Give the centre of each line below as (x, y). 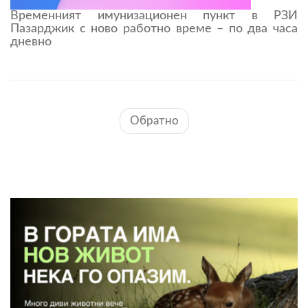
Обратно (154, 120)
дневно (31, 42)
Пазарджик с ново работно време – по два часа (154, 29)
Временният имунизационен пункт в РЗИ (154, 15)
